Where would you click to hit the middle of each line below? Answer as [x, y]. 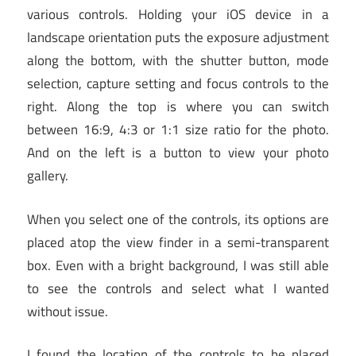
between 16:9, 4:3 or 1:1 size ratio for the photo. [178, 130]
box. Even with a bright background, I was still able [178, 265]
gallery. [48, 176]
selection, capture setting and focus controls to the [178, 84]
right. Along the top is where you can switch [178, 107]
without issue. [68, 311]
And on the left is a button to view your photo [178, 153]
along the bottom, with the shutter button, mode [178, 61]
